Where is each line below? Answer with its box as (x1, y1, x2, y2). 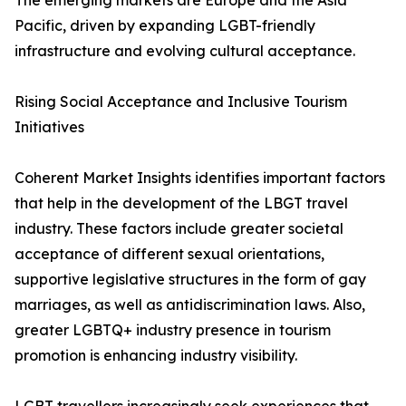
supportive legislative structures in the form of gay (14, 270, 366, 289)
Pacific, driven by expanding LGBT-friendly (14, 16, 315, 35)
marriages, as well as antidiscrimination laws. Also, (14, 295, 365, 314)
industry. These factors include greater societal (14, 219, 343, 238)
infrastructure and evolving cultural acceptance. (14, 42, 355, 61)
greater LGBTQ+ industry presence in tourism (14, 321, 331, 340)
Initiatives (14, 118, 84, 137)
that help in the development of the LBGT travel (14, 194, 348, 213)
